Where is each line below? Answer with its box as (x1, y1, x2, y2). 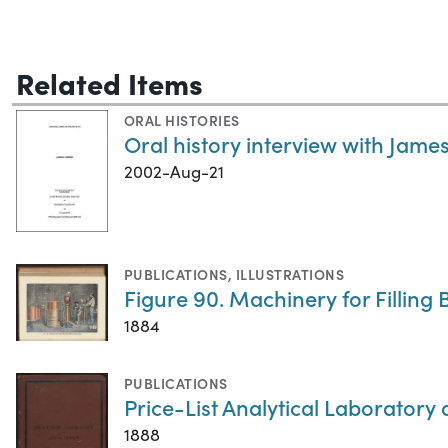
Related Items (16, 61, 203, 102)
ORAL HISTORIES (124, 109, 240, 130)
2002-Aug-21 (124, 159, 224, 183)
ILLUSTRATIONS (235, 263, 345, 284)
